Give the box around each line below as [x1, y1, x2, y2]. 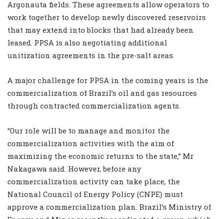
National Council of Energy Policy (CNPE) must [7, 189, 183, 199]
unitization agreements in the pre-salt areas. [7, 50, 175, 61]
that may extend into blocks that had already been [7, 25, 194, 35]
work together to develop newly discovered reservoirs [7, 12, 206, 22]
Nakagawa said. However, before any [7, 164, 141, 174]
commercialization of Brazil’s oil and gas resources [7, 88, 197, 98]
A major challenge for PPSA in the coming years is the [7, 75, 208, 86]
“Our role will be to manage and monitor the [7, 126, 170, 136]
